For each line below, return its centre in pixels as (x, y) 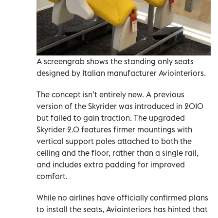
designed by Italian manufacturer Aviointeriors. (121, 73)
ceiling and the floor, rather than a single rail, (118, 153)
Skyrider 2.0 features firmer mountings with (114, 130)
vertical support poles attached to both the (114, 141)
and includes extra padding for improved (111, 165)
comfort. (52, 176)
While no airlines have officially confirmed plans (122, 198)
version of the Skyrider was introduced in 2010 (120, 106)
